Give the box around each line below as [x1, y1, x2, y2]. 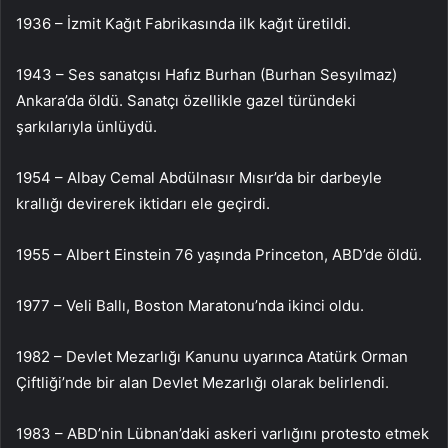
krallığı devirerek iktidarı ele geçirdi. [16, 193, 270, 213]
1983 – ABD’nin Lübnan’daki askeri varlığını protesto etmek [16, 423, 429, 443]
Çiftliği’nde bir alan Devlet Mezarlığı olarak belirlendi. [16, 372, 389, 392]
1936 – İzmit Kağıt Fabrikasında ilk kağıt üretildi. [16, 13, 351, 33]
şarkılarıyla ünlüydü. [16, 116, 157, 136]
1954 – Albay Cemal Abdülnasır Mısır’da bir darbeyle [16, 167, 382, 187]
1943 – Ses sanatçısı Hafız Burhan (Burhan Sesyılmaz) [16, 64, 397, 84]
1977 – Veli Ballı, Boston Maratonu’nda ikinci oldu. [16, 295, 364, 315]
